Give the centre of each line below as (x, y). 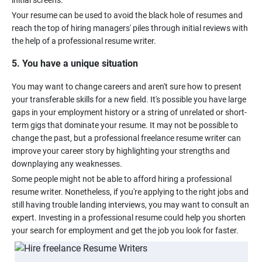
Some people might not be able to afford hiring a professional (122, 179)
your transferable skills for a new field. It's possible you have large (129, 99)
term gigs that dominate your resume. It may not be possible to (125, 125)
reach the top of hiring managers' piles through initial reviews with (130, 28)
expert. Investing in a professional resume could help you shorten (129, 218)
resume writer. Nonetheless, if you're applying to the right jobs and (130, 192)
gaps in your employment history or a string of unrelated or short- (129, 112)
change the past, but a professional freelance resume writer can (126, 138)
